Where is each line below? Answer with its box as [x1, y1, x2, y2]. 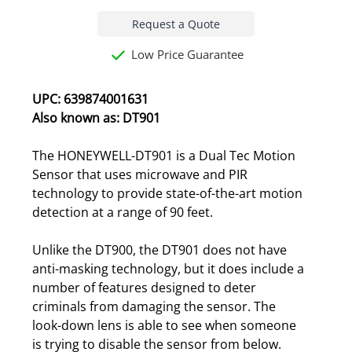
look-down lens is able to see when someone [32, 316, 296, 334]
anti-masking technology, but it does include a [32, 259, 304, 277]
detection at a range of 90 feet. [32, 203, 213, 221]
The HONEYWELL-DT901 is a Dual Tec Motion [32, 146, 295, 164]
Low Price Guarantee [128, 46, 244, 63]
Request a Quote [132, 16, 220, 31]
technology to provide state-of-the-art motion [32, 184, 302, 202]
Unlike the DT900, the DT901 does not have [32, 240, 287, 258]
